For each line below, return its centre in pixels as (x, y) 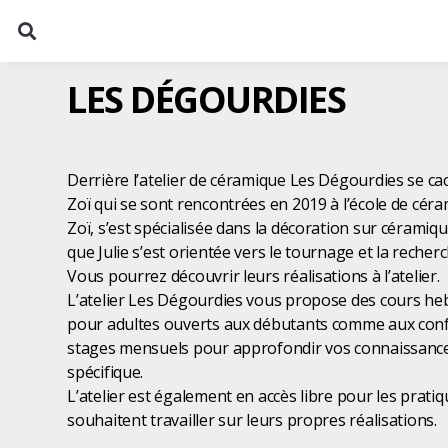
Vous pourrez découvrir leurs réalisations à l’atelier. (253, 276)
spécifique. (105, 372)
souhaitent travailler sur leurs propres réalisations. (254, 420)
